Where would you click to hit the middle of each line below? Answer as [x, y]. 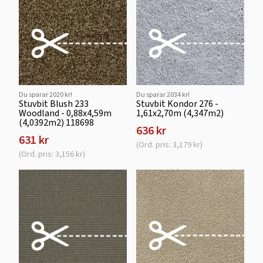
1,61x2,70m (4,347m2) [180, 113]
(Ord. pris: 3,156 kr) [52, 154]
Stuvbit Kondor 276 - [177, 104]
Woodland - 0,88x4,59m [65, 113]
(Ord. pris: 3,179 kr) [169, 145]
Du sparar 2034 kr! [163, 95]
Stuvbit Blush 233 [54, 104]
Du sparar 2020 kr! [45, 95]
